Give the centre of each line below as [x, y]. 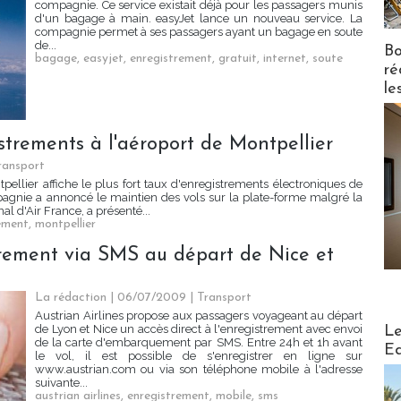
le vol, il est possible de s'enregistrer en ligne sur [199, 356]
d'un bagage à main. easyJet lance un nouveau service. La [199, 19]
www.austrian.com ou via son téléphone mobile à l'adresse [199, 370]
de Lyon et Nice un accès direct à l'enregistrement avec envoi [199, 329]
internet [285, 59]
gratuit [238, 59]
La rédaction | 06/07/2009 [111, 298]
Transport [224, 298]
